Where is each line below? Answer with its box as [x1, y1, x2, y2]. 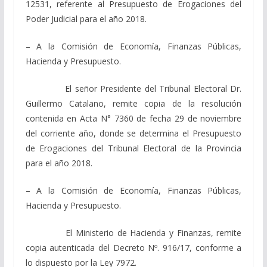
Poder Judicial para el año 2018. [25, 13, 147, 24]
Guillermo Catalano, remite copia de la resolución [25, 97, 242, 109]
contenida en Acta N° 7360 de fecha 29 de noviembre [25, 112, 242, 124]
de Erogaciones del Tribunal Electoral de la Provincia [25, 142, 242, 154]
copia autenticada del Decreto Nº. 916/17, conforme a [25, 241, 242, 253]
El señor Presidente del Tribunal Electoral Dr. [25, 82, 242, 94]
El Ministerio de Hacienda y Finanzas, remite [25, 226, 242, 238]
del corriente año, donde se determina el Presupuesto [25, 127, 242, 139]
